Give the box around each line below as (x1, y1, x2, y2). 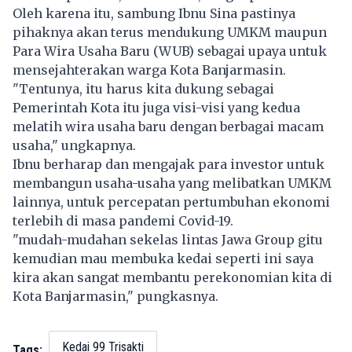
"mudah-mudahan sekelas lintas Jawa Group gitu (13, 232, 323, 248)
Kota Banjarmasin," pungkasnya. (13, 288, 218, 305)
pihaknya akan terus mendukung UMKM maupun (13, 24, 327, 41)
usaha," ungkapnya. (13, 137, 136, 154)
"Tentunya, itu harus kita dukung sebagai (13, 81, 274, 97)
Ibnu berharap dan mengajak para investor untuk (13, 156, 324, 173)
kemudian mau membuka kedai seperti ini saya (13, 251, 313, 267)
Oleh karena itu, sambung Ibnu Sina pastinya (13, 5, 295, 22)
